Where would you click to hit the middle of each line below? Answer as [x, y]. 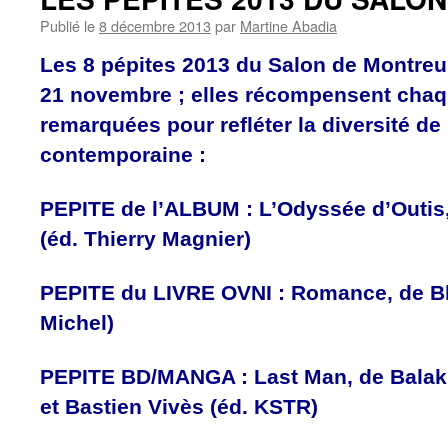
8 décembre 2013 [155, 25]
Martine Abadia [288, 25]
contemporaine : [123, 154]
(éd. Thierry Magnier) [145, 238]
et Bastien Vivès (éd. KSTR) [179, 406]
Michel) [77, 322]
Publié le [67, 25]
